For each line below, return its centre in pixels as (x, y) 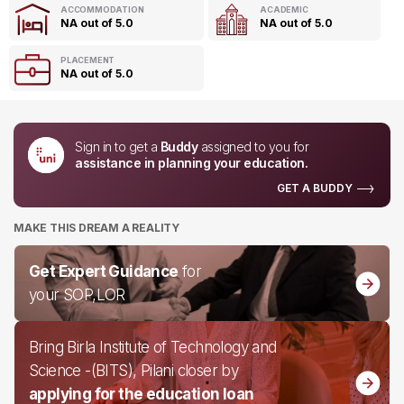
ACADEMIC (284, 9)
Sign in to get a (118, 147)
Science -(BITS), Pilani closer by (134, 371)
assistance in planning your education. (191, 163)
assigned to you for (253, 147)
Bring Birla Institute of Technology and (153, 347)
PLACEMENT (88, 60)
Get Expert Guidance (104, 271)
